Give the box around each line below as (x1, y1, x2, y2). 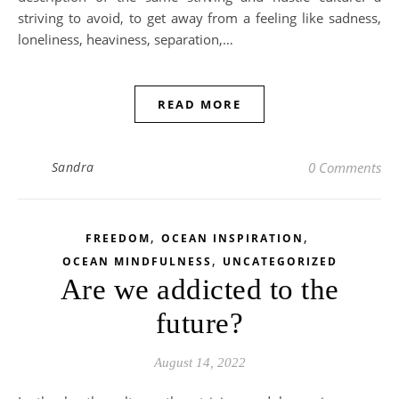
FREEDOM (85, 231, 151, 246)
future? (155, 307, 244, 339)
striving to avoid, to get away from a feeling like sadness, (18, 9, 381, 27)
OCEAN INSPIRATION (160, 231, 304, 246)
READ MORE (158, 96, 241, 112)
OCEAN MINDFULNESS (61, 254, 212, 269)
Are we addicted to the (60, 273, 339, 305)
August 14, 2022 (153, 355, 246, 370)
